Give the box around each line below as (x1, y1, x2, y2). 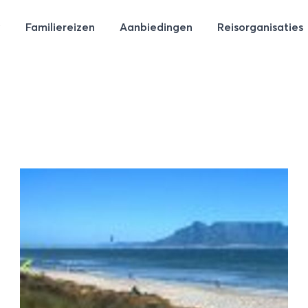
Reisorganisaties (217, 22, 304, 33)
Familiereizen (25, 22, 96, 33)
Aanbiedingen (120, 22, 193, 33)
